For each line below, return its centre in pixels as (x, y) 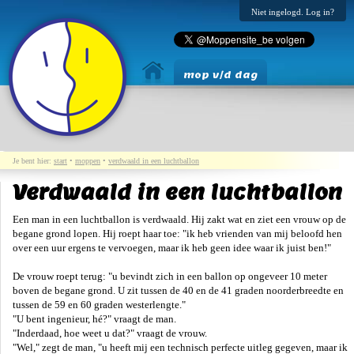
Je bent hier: (33, 161)
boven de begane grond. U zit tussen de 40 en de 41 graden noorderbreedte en (178, 291)
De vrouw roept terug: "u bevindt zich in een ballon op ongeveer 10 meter (170, 277)
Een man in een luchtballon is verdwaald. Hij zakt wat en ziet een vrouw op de (179, 220)
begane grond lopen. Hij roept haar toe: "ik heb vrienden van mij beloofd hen (177, 234)
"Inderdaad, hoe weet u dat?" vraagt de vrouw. (110, 333)
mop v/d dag (220, 75)
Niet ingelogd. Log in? (293, 12)
